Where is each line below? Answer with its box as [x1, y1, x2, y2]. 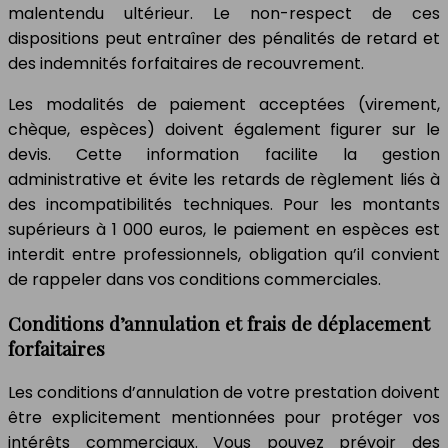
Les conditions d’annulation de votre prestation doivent [8, 380, 440, 404]
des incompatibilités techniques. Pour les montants [8, 193, 440, 217]
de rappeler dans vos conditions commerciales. [8, 268, 381, 292]
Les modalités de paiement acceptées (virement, [8, 93, 440, 117]
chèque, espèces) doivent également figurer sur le [8, 118, 440, 142]
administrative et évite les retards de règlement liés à [8, 168, 440, 192]
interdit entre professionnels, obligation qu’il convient [8, 243, 440, 267]
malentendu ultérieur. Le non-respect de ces [8, 2, 440, 26]
